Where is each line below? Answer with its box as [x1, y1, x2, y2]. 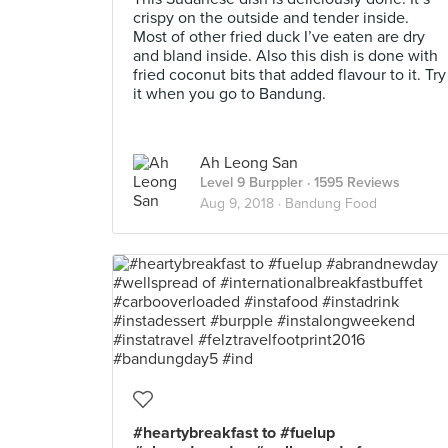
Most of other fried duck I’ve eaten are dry [133, 27, 425, 47]
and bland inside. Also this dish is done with [133, 46, 438, 66]
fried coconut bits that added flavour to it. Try [133, 65, 446, 85]
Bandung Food [285, 195, 377, 212]
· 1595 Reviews [303, 174, 400, 191]
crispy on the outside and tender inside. [133, 8, 409, 28]
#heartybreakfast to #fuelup [133, 423, 335, 443]
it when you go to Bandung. [133, 84, 326, 104]
